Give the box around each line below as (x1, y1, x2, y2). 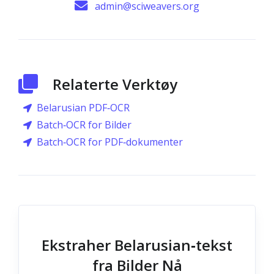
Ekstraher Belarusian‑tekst (42, 235, 232, 255)
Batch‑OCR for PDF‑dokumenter (37, 135, 183, 149)
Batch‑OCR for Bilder (37, 118, 131, 131)
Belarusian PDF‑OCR (37, 101, 130, 114)
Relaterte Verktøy (53, 74, 177, 94)
